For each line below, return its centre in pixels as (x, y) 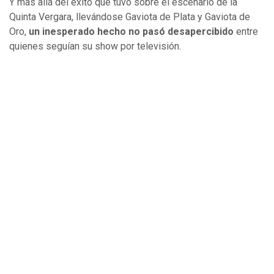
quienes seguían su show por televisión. (95, 46)
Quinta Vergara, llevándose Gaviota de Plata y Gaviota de (130, 17)
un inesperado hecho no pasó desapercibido (131, 32)
